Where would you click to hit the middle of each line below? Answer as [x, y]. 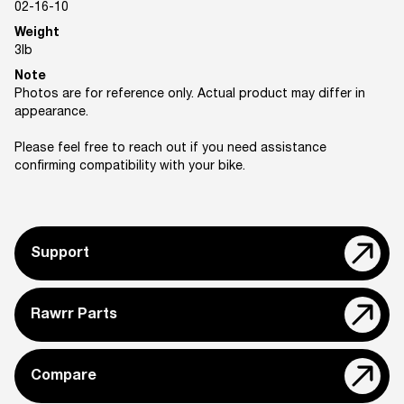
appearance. [51, 113]
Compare [64, 377]
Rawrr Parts [74, 316]
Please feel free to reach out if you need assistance [170, 149]
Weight [37, 33]
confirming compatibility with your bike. [130, 167]
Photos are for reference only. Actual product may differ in [190, 95]
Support [60, 254]
